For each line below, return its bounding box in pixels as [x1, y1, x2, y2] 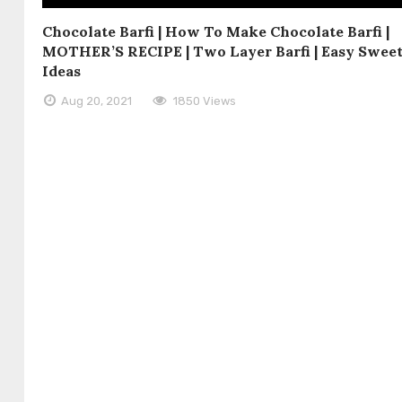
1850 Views [173, 93, 236, 108]
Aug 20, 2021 [61, 93, 132, 108]
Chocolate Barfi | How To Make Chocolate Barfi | [42, 22, 389, 40]
